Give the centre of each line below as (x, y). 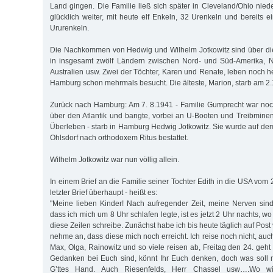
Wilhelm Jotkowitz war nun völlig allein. (115, 160)
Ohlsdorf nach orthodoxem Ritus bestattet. (119, 138)
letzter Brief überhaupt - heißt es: (104, 193)
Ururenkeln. (69, 28)
